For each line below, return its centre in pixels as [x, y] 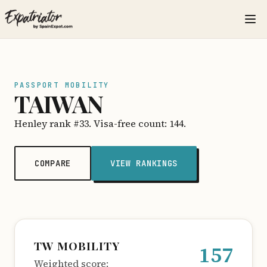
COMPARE [53, 163]
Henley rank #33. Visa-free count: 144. [100, 123]
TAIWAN [59, 103]
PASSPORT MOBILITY [62, 85]
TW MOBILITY [77, 246]
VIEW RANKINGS [144, 163]
